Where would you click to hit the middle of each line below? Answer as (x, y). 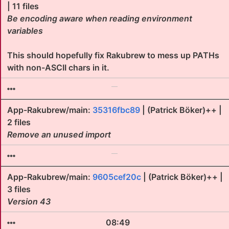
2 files (19, 122)
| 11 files (23, 6)
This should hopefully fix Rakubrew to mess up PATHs (113, 55)
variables (25, 31)
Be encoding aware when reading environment (100, 18)
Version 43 (29, 201)
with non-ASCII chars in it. (58, 67)
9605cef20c (117, 177)
